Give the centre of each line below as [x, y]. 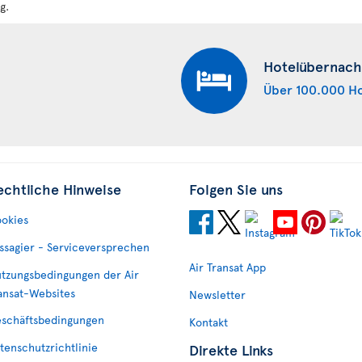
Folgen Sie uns [236, 189]
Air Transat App [227, 267]
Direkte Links [231, 349]
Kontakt [208, 322]
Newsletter [217, 295]
